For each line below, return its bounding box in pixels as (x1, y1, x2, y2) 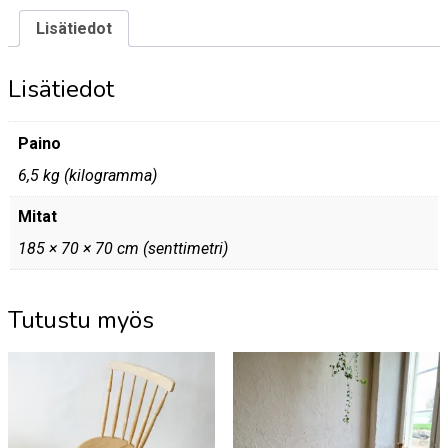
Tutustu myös (8, 304, 154, 337)
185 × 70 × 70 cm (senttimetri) (18, 239, 228, 259)
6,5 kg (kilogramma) (18, 166, 157, 186)
